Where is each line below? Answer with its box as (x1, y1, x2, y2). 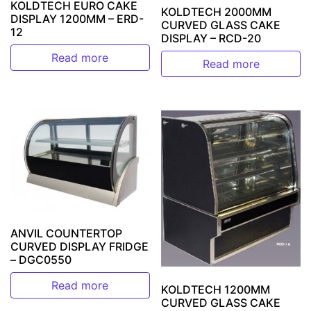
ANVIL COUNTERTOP (10, 226, 122, 241)
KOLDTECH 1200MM (161, 282, 271, 296)
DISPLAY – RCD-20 (161, 31, 262, 46)
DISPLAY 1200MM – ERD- (10, 12, 144, 26)
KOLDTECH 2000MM (161, 5, 272, 19)
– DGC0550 (10, 253, 72, 267)
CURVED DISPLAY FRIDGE (10, 239, 149, 254)
